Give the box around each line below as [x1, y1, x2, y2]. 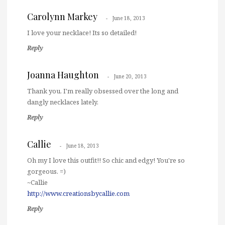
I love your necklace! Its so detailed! [27, 28, 137, 38]
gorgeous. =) [27, 167, 66, 176]
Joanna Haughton [27, 69, 99, 81]
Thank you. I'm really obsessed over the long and [27, 86, 178, 96]
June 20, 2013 [114, 73, 147, 80]
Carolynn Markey [27, 11, 97, 23]
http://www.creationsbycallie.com [27, 189, 130, 198]
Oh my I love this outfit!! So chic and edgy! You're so [27, 156, 185, 165]
